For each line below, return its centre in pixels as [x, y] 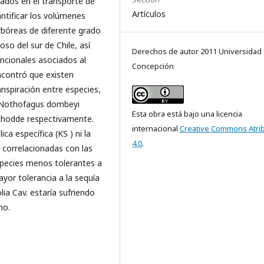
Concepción [153, 66]
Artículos [149, 14]
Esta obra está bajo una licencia [187, 114]
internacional [156, 128]
